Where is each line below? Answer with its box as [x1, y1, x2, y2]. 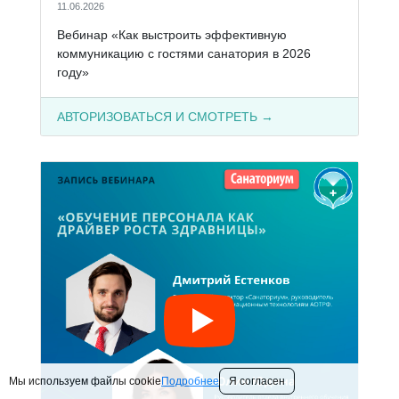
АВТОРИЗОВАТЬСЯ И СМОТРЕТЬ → [56, 109, 273, 124]
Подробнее [161, 375, 219, 387]
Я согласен [229, 375, 285, 387]
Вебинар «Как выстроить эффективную [56, 27, 287, 42]
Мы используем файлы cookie [9, 375, 161, 387]
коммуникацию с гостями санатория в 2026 [56, 45, 311, 61]
